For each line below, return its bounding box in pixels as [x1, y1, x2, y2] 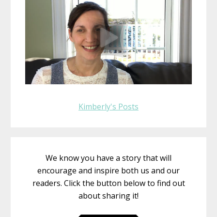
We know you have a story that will [46, 152, 171, 163]
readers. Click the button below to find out [32, 177, 185, 188]
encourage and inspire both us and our [37, 165, 180, 176]
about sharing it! [78, 190, 139, 201]
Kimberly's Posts [78, 101, 139, 112]
